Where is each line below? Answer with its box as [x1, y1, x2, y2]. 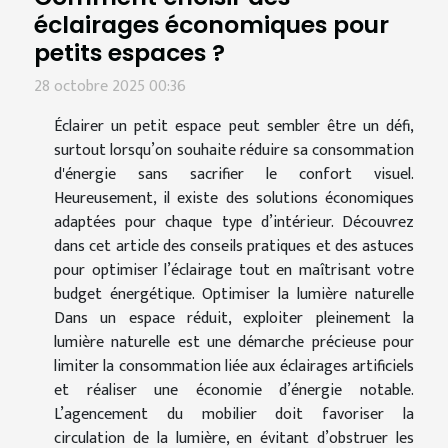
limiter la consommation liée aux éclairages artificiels [54, 353, 414, 381]
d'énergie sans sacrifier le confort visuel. [54, 161, 414, 189]
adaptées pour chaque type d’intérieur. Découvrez [54, 209, 414, 237]
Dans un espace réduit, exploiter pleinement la [54, 305, 414, 333]
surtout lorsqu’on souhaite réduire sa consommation [54, 137, 414, 165]
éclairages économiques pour [34, 8, 389, 42]
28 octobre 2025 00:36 [34, 73, 186, 101]
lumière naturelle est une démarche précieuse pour [54, 329, 414, 357]
